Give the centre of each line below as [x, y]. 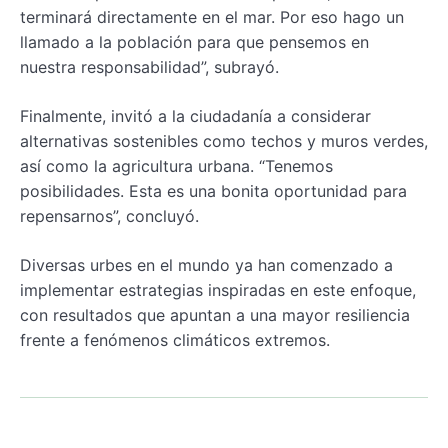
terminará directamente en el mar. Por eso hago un [212, 16]
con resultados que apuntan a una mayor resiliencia [215, 314]
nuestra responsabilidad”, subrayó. [149, 66]
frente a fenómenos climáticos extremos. [175, 339]
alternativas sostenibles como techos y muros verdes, [224, 140]
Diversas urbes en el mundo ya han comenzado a [206, 264]
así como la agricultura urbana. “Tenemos [176, 165]
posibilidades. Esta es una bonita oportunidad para [213, 190]
